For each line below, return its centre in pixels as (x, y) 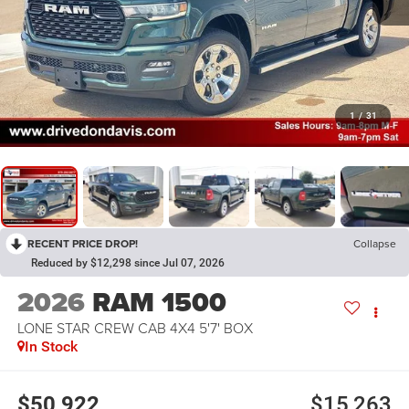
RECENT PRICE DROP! (83, 243)
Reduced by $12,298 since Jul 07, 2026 (128, 262)
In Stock (51, 347)
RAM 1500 (159, 303)
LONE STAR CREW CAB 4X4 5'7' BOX (135, 328)
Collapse (375, 243)
